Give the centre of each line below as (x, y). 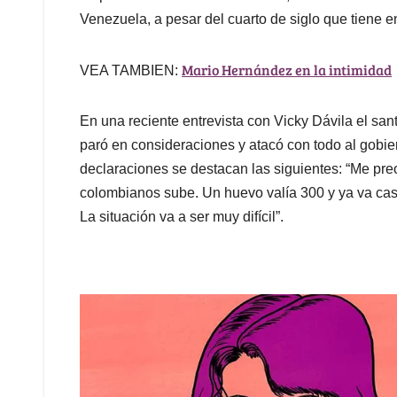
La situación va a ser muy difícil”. (182, 217)
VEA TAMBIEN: (131, 71)
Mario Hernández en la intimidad (287, 70)
